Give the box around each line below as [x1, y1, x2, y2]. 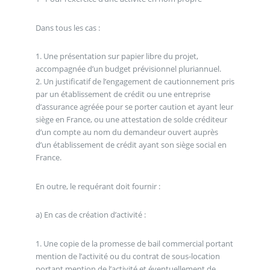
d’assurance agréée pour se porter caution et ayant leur [35, 101, 233, 113]
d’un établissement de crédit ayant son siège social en [35, 139, 227, 151]
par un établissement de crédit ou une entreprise [35, 89, 210, 100]
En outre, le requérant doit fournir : [35, 180, 160, 192]
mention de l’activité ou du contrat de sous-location [35, 251, 220, 262]
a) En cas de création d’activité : [35, 209, 146, 221]
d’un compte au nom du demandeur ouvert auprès [35, 127, 218, 138]
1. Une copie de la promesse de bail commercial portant [35, 238, 233, 250]
